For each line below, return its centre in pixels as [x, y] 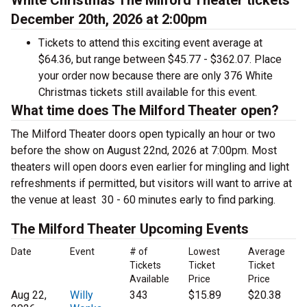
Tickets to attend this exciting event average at [150, 43]
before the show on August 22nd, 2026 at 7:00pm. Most [144, 150]
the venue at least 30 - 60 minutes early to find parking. [143, 200]
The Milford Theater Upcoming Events [130, 229]
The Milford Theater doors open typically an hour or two [143, 134]
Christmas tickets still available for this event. [148, 92]
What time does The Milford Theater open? [145, 110]
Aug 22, [29, 295]
